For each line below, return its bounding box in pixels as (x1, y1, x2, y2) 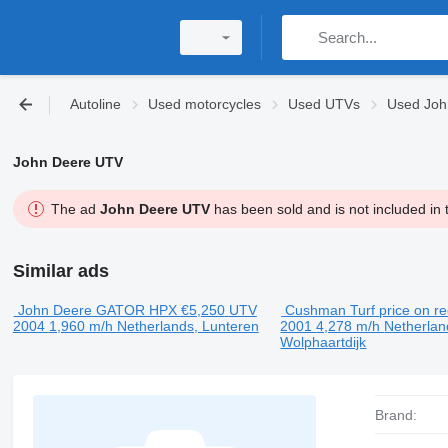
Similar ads (12, 261, 109, 281)
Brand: (384, 407, 418, 423)
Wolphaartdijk (280, 334, 367, 350)
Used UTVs (288, 96, 360, 112)
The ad (50, 201, 100, 217)
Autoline (70, 96, 121, 112)
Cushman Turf (285, 302, 376, 318)
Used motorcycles (148, 96, 261, 112)
